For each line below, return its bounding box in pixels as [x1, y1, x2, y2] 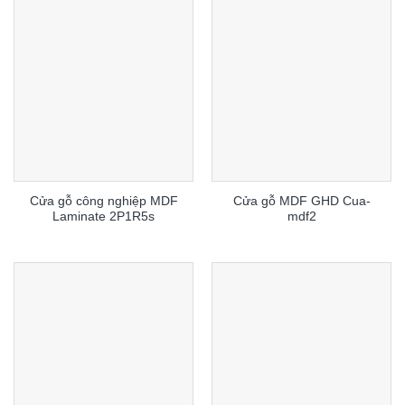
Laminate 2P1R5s [52, 209, 155, 223]
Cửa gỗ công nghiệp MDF [29, 193, 178, 208]
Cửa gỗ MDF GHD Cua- [232, 193, 371, 208]
